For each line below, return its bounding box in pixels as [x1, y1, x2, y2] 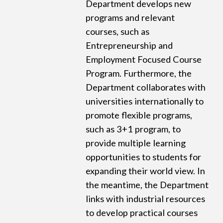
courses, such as [86, 26, 150, 37]
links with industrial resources [86, 193, 206, 205]
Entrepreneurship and [86, 40, 173, 51]
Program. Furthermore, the [86, 68, 192, 79]
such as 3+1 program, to [86, 123, 181, 135]
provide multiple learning [86, 137, 186, 149]
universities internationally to [86, 96, 204, 107]
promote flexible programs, [86, 110, 193, 121]
